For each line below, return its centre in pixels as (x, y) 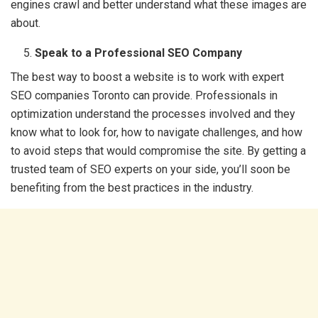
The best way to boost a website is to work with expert (147, 77)
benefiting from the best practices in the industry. (132, 188)
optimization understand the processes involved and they (153, 114)
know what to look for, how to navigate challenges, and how (157, 132)
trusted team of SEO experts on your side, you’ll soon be (150, 169)
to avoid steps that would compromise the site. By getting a (158, 151)
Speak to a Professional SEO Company (140, 53)
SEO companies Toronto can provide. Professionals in (144, 95)
